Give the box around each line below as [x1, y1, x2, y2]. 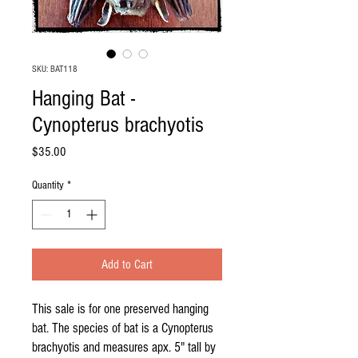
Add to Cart [101, 257, 153, 272]
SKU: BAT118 [32, 64, 78, 74]
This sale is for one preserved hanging [32, 301, 209, 316]
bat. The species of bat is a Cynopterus [32, 320, 213, 336]
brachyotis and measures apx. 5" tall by [32, 340, 216, 355]
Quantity [32, 179, 64, 192]
